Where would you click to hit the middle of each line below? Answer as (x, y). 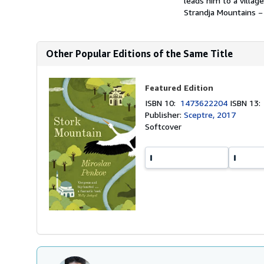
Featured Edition (179, 88)
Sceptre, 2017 (210, 115)
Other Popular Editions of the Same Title (139, 54)
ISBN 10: (163, 103)
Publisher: (165, 115)
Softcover (164, 126)
